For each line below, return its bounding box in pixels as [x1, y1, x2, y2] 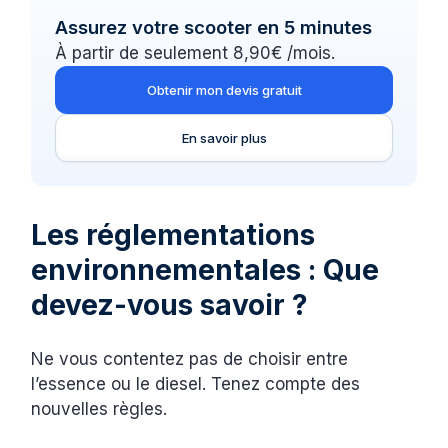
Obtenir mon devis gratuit [146, 82, 302, 99]
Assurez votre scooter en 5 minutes [55, 16, 373, 39]
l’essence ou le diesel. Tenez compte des [31, 374, 361, 395]
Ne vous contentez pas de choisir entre [31, 349, 349, 370]
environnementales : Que [31, 253, 380, 288]
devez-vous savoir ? [31, 288, 316, 323]
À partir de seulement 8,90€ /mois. [55, 43, 336, 64]
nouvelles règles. [31, 399, 173, 420]
